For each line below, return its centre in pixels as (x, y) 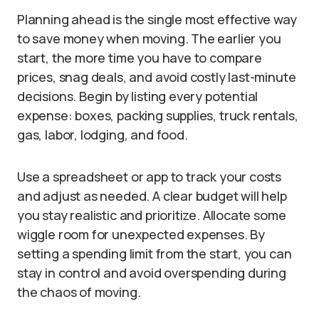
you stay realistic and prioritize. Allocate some (152, 215)
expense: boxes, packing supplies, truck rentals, (158, 115)
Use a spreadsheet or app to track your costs (150, 177)
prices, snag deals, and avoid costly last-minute (157, 77)
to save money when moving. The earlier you (149, 38)
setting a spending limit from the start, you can (155, 253)
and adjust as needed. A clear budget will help (152, 196)
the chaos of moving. (79, 292)
